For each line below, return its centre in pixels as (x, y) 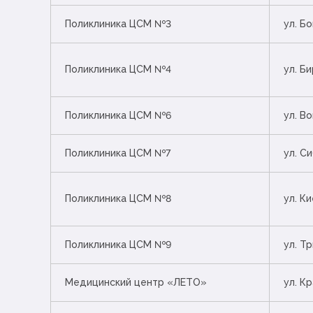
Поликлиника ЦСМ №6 (118, 116)
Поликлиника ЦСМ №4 (118, 70)
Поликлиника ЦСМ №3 (118, 24)
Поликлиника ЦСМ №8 (118, 199)
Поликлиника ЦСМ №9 (118, 245)
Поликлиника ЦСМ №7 (118, 153)
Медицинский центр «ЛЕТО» (136, 283)
